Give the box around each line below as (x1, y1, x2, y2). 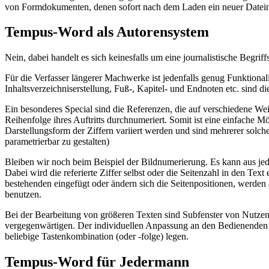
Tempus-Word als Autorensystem (5, 24, 209, 40)
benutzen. (5, 189, 41, 200)
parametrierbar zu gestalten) (5, 136, 109, 147)
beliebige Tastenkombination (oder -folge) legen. (5, 231, 189, 242)
